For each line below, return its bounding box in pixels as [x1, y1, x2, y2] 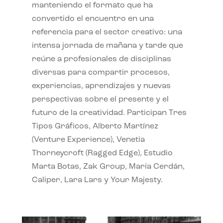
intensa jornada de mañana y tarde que [31, 41, 183, 50]
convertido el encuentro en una [31, 14, 154, 23]
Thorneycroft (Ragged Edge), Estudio [31, 149, 173, 157]
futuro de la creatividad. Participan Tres [31, 109, 187, 117]
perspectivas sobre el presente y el [31, 95, 169, 104]
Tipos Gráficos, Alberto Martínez [31, 122, 158, 130]
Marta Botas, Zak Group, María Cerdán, [31, 162, 185, 171]
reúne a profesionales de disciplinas [31, 55, 171, 63]
